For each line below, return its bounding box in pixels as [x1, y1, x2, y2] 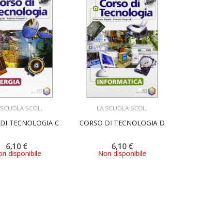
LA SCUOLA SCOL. [97, 103, 148, 112]
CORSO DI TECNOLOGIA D [79, 118, 165, 127]
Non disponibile [98, 148, 147, 158]
